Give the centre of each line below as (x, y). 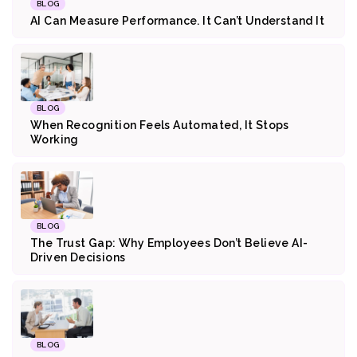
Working (55, 139)
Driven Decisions (79, 258)
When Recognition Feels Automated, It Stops (160, 125)
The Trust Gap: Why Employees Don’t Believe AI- (169, 243)
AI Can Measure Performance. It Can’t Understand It (177, 20)
